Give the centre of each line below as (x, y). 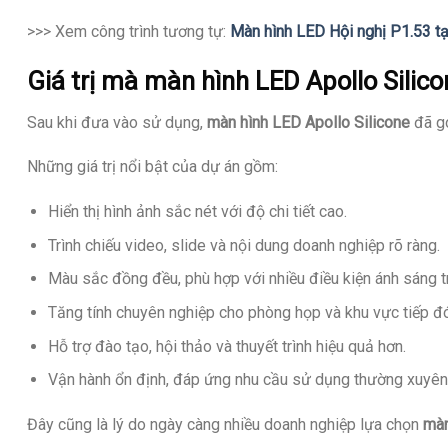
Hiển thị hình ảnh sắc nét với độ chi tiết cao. (197, 212)
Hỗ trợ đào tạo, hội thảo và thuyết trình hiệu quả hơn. (226, 346)
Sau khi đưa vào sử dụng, (117, 122)
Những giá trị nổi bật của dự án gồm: (152, 167)
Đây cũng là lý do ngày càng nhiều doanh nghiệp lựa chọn (225, 424)
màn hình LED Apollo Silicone (308, 122)
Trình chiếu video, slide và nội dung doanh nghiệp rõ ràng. (243, 245)
